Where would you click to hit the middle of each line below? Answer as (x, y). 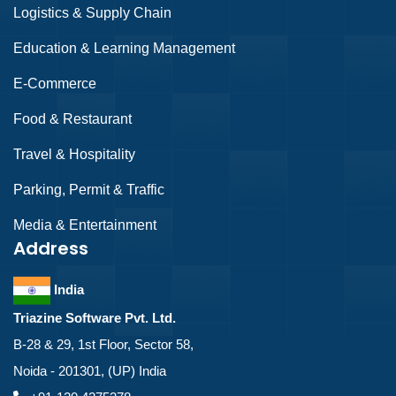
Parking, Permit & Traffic (89, 190)
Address (51, 248)
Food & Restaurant (72, 119)
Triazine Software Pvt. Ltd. (95, 317)
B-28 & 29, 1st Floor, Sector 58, (103, 344)
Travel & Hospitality (74, 154)
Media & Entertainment (85, 225)
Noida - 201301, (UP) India (90, 370)
